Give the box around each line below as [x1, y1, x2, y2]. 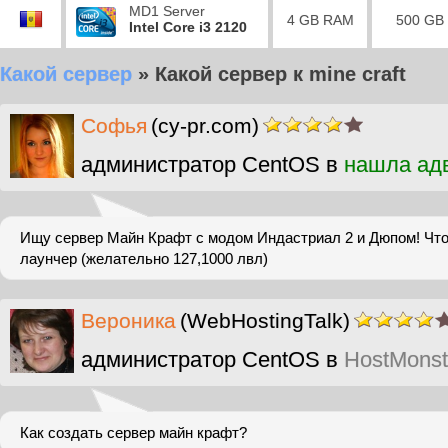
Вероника [81, 309, 176, 332]
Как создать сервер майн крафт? [20, 424, 247, 441]
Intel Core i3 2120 [129, 19, 247, 35]
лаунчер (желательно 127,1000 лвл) [20, 250, 268, 267]
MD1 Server [129, 3, 205, 19]
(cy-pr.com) [151, 114, 259, 137]
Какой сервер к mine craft [155, 63, 406, 85]
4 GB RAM [286, 12, 354, 28]
